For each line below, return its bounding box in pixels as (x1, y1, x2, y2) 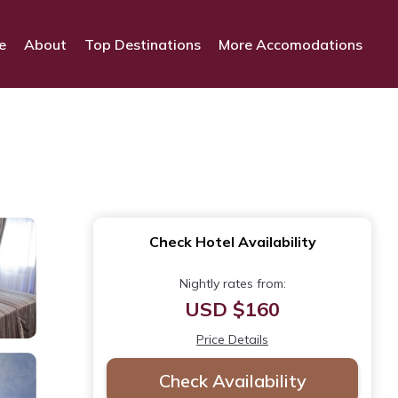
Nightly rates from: (179, 275, 286, 292)
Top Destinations (84, 35, 201, 53)
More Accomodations (219, 35, 362, 53)
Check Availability (158, 370, 306, 393)
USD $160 (185, 297, 280, 322)
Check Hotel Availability (148, 233, 316, 251)
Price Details (196, 331, 268, 348)
